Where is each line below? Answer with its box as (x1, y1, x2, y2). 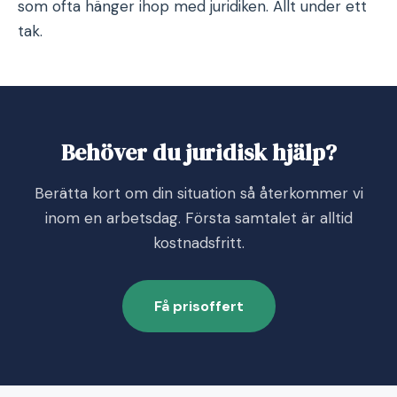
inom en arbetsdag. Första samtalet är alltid (44, 208, 353, 229)
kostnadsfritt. (152, 233, 245, 253)
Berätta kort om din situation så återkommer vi (34, 183, 363, 204)
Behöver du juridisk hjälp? (60, 136, 337, 169)
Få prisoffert (153, 297, 244, 316)
